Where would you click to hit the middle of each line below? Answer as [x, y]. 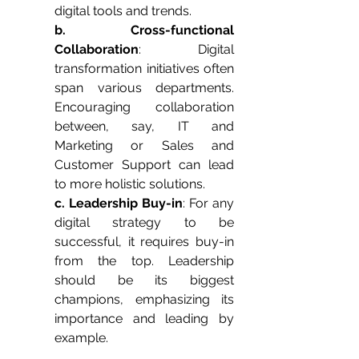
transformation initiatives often [144, 69]
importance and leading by [144, 319]
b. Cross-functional [144, 30]
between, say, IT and [144, 127]
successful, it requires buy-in [144, 242]
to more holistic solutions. [130, 184]
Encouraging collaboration [144, 107]
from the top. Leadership [144, 261]
